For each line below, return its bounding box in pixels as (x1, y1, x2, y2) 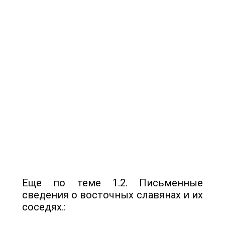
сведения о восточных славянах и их (22, 188, 203, 201)
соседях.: (22, 200, 66, 213)
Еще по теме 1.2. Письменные (22, 176, 203, 189)
